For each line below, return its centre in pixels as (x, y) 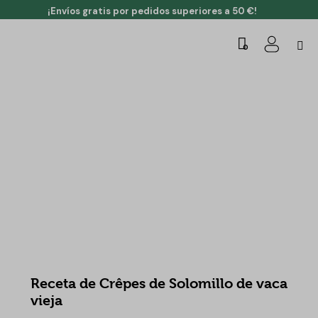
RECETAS (60, 261)
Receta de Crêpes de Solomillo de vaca (159, 284)
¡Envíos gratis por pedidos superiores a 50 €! (152, 11)
